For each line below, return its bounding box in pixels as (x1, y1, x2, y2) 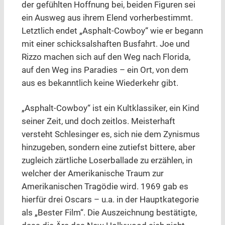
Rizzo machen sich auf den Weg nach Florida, (21, 52, 190, 62)
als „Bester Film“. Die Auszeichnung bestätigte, (21, 208, 197, 218)
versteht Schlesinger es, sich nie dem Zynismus (21, 130, 200, 140)
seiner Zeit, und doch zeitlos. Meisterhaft (21, 117, 175, 127)
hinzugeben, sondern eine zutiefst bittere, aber (21, 143, 195, 153)
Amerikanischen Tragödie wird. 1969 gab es (21, 182, 188, 192)
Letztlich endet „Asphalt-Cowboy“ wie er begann (21, 26, 203, 36)
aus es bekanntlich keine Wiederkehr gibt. (21, 78, 178, 88)
